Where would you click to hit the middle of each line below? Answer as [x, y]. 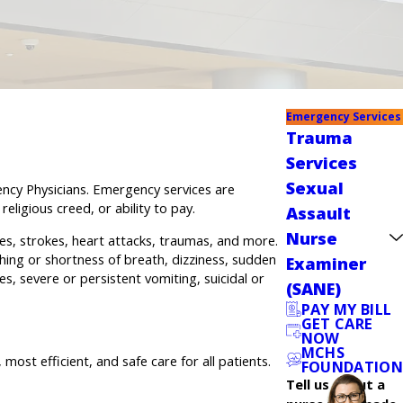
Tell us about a [336, 384]
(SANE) [314, 289]
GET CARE [337, 323]
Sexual [315, 188]
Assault [319, 213]
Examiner [327, 264]
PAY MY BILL [346, 309]
